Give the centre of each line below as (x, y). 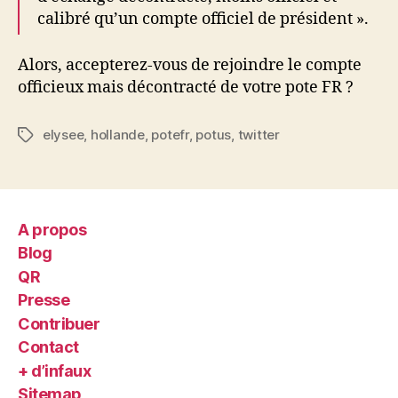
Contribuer (59, 323)
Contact (48, 347)
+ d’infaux (55, 370)
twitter (259, 135)
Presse (44, 300)
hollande (117, 135)
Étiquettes (50, 135)
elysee (64, 135)
